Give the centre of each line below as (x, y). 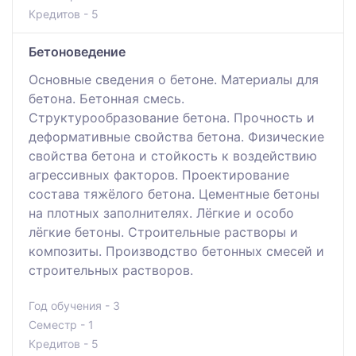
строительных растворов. (111, 270)
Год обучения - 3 (74, 305)
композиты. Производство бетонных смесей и (176, 251)
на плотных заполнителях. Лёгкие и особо (161, 213)
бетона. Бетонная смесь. (106, 98)
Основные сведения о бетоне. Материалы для (174, 79)
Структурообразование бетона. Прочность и (172, 117)
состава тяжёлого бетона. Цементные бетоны (174, 193)
